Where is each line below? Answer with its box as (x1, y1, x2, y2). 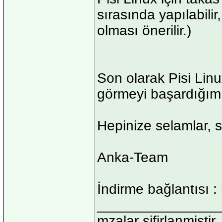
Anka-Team (97, 149, 168, 165)
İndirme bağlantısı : (97, 181, 221, 197)
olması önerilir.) (97, 22, 191, 38)
